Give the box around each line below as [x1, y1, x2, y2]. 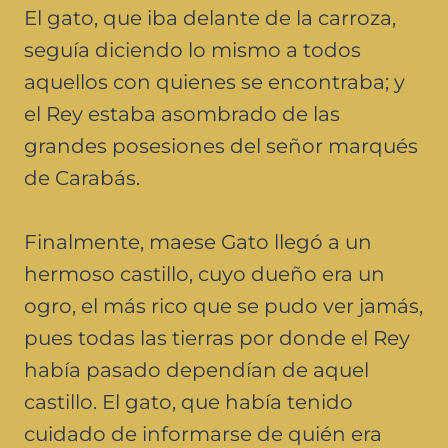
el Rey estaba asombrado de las [24, 101, 340, 126]
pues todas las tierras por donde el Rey [24, 325, 410, 350]
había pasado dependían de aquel [24, 357, 369, 382]
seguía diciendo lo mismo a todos [24, 37, 361, 62]
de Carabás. [24, 165, 140, 190]
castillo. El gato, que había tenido [24, 389, 353, 414]
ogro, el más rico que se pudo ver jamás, [24, 293, 423, 318]
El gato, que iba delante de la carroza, [24, 5, 396, 30]
